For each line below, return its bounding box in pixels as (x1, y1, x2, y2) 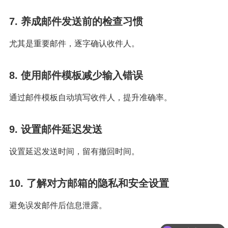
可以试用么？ (175, 217, 221, 226)
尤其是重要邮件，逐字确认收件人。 (9, 39, 139, 48)
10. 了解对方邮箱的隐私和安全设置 (9, 178, 169, 189)
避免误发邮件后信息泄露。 (9, 201, 107, 210)
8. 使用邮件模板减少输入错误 (9, 70, 143, 81)
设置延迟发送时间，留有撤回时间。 (9, 147, 139, 156)
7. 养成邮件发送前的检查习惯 (9, 16, 143, 27)
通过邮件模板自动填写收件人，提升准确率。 (9, 93, 172, 102)
